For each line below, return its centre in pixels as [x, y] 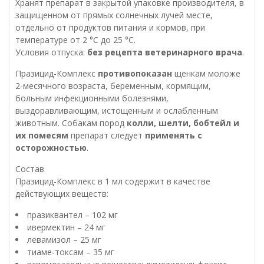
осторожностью [51, 148]
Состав [30, 169]
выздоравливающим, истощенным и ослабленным [117, 111]
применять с [174, 136]
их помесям [42, 136]
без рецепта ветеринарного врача [165, 52]
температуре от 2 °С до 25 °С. [75, 40]
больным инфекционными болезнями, [92, 98]
